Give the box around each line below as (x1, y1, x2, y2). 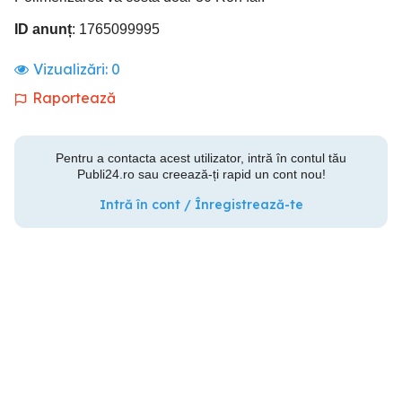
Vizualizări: (33, 60, 111, 78)
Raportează (32, 89, 116, 107)
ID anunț (14, 22, 72, 37)
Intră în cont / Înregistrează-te (99, 197, 303, 213)
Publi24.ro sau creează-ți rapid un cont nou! (76, 167, 326, 181)
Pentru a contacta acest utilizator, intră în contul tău (56, 151, 346, 165)
